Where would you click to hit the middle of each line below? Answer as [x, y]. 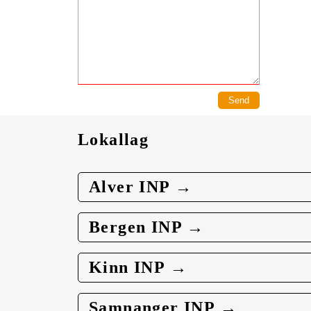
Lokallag [114, 139]
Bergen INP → [147, 227]
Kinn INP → [138, 267]
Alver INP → [141, 186]
